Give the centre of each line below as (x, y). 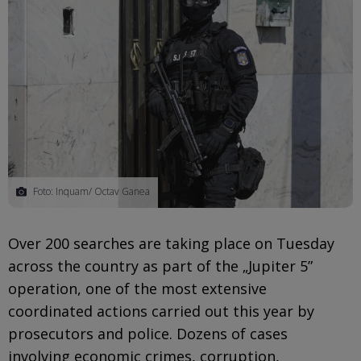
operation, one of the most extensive (137, 288)
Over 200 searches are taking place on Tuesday (171, 243)
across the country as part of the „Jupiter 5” (160, 266)
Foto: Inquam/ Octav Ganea (90, 191)
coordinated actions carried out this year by (161, 311)
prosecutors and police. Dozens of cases (148, 333)
